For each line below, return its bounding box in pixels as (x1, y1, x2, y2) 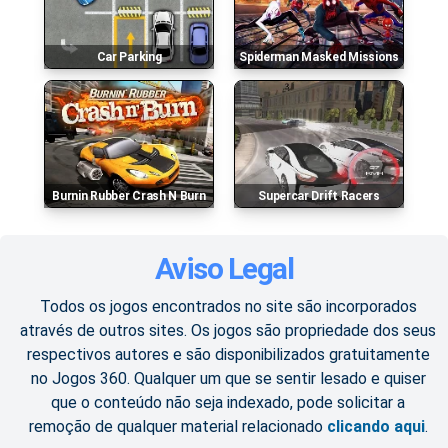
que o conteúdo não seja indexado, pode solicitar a (51, 393, 405, 413)
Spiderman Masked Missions (246, 50, 399, 65)
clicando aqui (326, 417, 425, 437)
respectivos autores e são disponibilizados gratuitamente (26, 345, 430, 365)
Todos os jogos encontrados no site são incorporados (39, 297, 417, 317)
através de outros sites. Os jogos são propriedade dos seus (20, 321, 436, 341)
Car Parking (105, 50, 162, 65)
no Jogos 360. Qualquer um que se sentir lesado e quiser (30, 369, 426, 389)
